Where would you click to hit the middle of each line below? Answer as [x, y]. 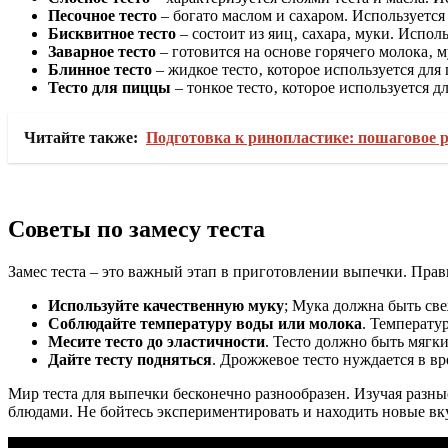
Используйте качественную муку [166, 306]
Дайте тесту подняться [130, 360]
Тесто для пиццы [109, 87]
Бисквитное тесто [112, 33]
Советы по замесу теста [136, 229]
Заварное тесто [102, 51]
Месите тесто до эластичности [156, 342]
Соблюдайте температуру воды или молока [205, 324]
